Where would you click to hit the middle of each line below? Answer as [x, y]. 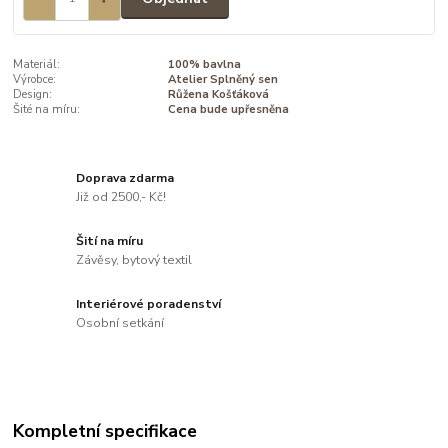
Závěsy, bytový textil [134, 260]
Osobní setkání [120, 323]
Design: [33, 95]
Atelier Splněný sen [222, 80]
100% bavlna [204, 65]
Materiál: [37, 65]
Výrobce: [35, 80]
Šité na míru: [47, 110]
